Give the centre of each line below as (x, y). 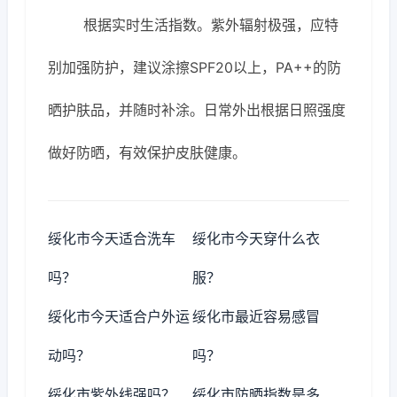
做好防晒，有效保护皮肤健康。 (147, 152)
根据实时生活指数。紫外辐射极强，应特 (211, 25)
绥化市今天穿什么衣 (257, 238)
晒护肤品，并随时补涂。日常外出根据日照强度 (197, 110)
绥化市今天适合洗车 (112, 238)
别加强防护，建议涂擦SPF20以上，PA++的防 (195, 67)
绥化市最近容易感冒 (257, 316)
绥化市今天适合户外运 (119, 316)
